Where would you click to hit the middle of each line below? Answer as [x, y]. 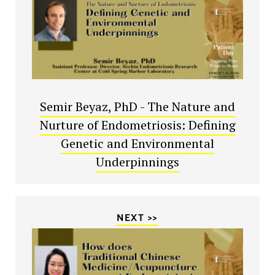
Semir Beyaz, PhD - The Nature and [137, 106]
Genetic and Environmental [137, 143]
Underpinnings [137, 161]
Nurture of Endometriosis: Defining [137, 125]
